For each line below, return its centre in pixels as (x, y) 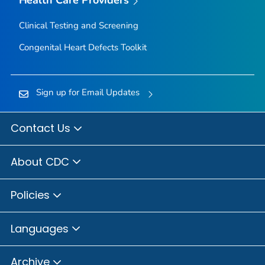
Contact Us (42, 128)
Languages (41, 228)
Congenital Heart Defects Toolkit (83, 47)
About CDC (41, 161)
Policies (32, 195)
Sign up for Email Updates (88, 92)
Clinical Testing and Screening (78, 25)
